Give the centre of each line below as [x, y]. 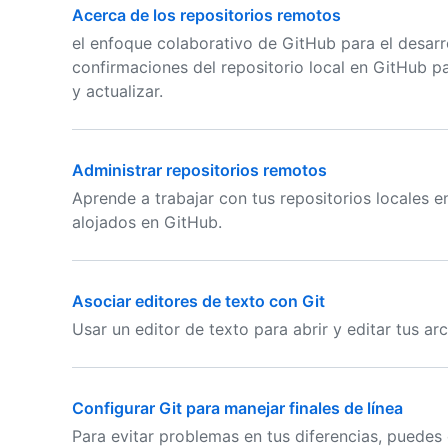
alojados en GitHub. [147, 222]
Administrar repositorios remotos [199, 170]
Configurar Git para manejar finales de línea [237, 408]
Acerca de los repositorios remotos [206, 15]
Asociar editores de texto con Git [198, 301]
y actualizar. [117, 91]
